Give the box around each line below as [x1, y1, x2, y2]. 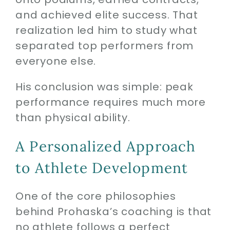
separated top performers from [15, 38, 194, 53]
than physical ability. [15, 110, 130, 125]
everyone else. [15, 53, 97, 68]
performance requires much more [15, 94, 206, 109]
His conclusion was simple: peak [15, 79, 194, 94]
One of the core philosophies [15, 188, 176, 203]
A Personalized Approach [15, 137, 196, 156]
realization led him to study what [15, 23, 198, 37]
